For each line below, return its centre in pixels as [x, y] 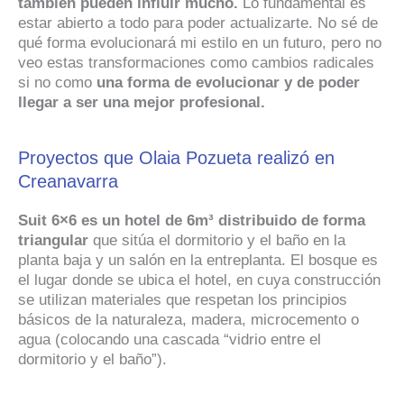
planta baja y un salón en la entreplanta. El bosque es [198, 260]
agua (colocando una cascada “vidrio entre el [170, 339]
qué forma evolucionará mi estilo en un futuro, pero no [200, 42]
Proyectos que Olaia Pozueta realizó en [176, 157]
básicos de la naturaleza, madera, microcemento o [188, 319]
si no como [57, 82]
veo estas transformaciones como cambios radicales [196, 62]
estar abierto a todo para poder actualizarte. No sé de [198, 23]
